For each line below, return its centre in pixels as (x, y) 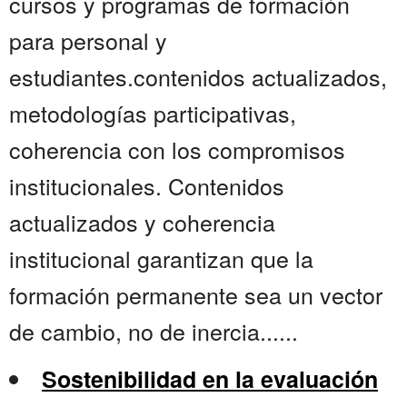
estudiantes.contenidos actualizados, (198, 77)
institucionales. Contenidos (147, 186)
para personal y (88, 40)
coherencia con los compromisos (177, 149)
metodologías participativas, (153, 113)
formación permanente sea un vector (196, 295)
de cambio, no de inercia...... (154, 331)
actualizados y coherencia (142, 222)
